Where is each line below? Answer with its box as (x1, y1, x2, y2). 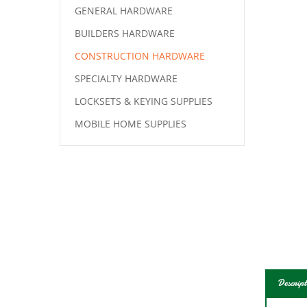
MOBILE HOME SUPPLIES (75, 117, 186, 130)
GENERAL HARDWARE (75, 4, 173, 17)
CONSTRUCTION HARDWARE (75, 49, 205, 62)
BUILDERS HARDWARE (75, 27, 175, 40)
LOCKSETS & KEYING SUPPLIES (75, 95, 212, 108)
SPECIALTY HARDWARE (75, 72, 177, 85)
